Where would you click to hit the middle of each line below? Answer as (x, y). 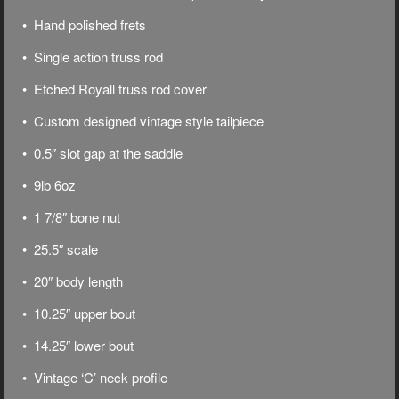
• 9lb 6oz (49, 184)
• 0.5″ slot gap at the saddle (102, 152)
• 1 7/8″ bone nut (71, 216)
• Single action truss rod (93, 56)
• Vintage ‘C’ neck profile (95, 377)
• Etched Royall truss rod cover (114, 88)
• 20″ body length (73, 281)
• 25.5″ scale (60, 248)
